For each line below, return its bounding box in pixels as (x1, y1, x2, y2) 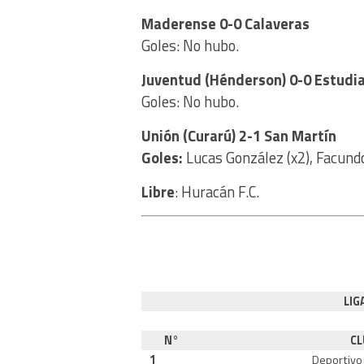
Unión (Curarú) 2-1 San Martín (141, 123, 336, 147)
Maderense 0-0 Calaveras (141, 11, 310, 35)
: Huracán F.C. (175, 180, 259, 203)
